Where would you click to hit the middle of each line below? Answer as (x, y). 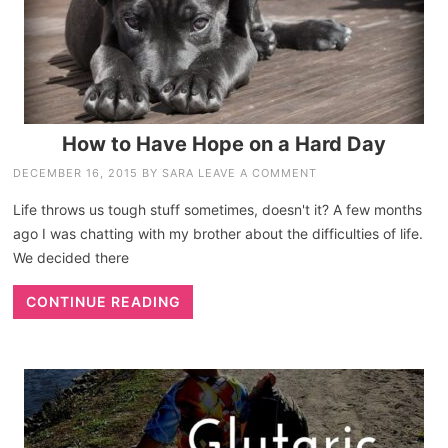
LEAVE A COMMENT (258, 172)
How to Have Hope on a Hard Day (224, 143)
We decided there (71, 257)
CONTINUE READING (103, 301)
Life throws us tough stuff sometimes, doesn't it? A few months (218, 209)
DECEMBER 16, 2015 (76, 172)
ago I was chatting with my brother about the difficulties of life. (218, 233)
